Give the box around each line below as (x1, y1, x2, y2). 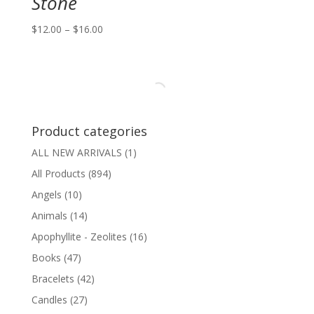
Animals (31, 208, 67, 222)
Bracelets (31, 271, 74, 285)
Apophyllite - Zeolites (31, 229, 127, 243)
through (102, 69, 138, 83)
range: (102, 37, 130, 51)
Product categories (31, 122, 147, 139)
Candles (31, 292, 67, 306)
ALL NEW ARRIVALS (31, 145, 122, 159)
